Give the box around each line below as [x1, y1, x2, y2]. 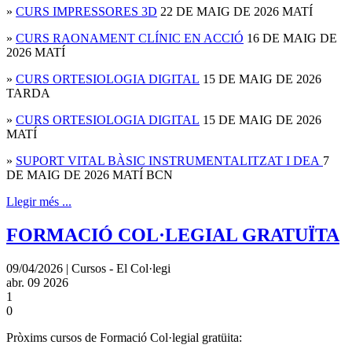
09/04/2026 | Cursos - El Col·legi [6, 261, 170, 275]
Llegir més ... [6, 194, 71, 208]
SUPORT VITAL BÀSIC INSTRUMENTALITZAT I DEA [16, 153, 320, 167]
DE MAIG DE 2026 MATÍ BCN [6, 167, 173, 181]
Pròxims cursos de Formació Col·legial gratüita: [6, 330, 242, 344]
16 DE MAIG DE [244, 31, 337, 45]
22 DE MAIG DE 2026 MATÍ [157, 4, 313, 18]
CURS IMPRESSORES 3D [16, 4, 157, 18]
